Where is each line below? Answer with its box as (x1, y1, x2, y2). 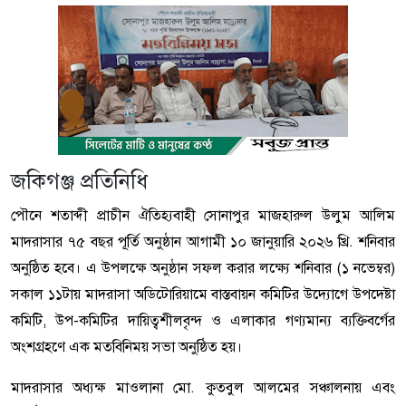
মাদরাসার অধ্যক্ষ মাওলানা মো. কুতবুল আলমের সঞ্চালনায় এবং (11, 379, 395, 397)
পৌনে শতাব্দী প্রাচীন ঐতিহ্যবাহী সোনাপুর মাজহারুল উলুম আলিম (11, 207, 395, 225)
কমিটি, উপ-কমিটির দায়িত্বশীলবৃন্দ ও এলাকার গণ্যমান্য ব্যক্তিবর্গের (11, 312, 395, 330)
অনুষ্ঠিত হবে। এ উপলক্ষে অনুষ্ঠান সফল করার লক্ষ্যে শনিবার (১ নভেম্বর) (11, 259, 395, 277)
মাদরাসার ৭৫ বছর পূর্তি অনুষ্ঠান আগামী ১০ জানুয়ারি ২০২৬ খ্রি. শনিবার (11, 233, 395, 251)
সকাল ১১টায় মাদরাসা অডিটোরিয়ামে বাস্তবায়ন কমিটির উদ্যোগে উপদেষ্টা (11, 285, 395, 304)
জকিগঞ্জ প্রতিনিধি (11, 169, 148, 195)
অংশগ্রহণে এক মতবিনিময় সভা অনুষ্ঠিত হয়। (11, 338, 242, 356)
